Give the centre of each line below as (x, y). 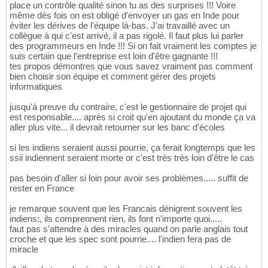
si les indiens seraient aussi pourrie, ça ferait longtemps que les (133, 147)
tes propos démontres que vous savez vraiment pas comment (131, 66)
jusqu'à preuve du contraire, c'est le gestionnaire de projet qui (128, 106)
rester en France (42, 188)
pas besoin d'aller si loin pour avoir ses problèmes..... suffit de (129, 178)
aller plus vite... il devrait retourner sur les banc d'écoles (117, 127)
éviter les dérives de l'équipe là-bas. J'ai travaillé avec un (120, 25)
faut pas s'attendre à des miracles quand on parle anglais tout (129, 229)
